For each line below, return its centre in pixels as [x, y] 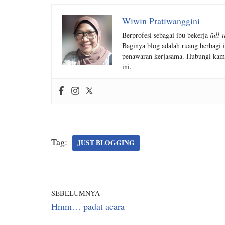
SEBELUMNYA [76, 193]
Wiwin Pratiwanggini [161, 21]
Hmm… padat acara [88, 206]
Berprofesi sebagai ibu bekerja [166, 35]
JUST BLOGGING [106, 143]
